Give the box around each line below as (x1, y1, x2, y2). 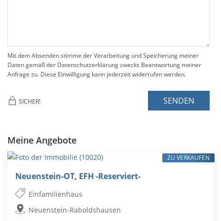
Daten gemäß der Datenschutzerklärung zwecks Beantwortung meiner (7, 61, 201, 70)
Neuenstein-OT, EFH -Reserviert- (15, 171, 141, 182)
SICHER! (17, 97, 43, 106)
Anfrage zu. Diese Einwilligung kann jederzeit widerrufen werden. (7, 70, 186, 79)
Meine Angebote (7, 134, 76, 147)
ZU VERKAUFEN (167, 153, 210, 162)
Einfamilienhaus (29, 189, 83, 199)
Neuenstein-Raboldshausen (29, 205, 121, 215)
